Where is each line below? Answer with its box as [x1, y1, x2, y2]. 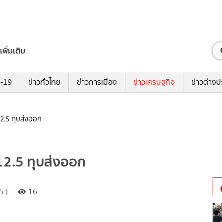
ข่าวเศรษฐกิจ [133, 76, 175, 88]
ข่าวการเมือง [76, 76, 117, 88]
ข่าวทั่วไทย [28, 76, 60, 88]
